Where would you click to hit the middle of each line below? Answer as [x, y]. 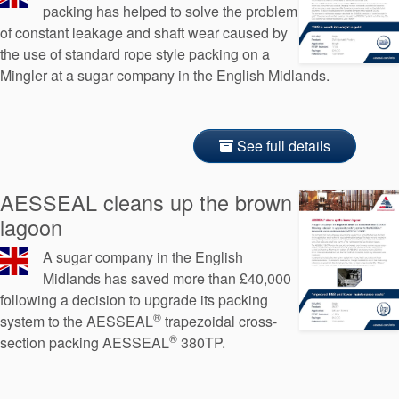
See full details [282, 145]
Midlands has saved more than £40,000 [167, 278]
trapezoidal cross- [219, 321]
